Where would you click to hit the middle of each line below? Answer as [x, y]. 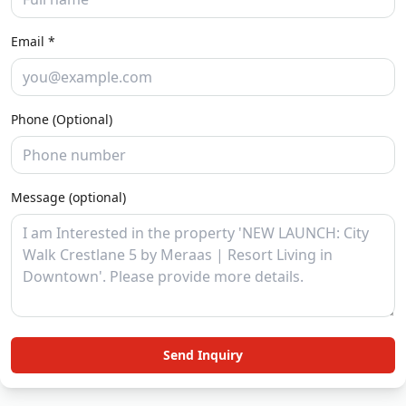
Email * [33, 42]
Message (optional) [68, 198]
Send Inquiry [203, 355]
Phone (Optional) [62, 120]
